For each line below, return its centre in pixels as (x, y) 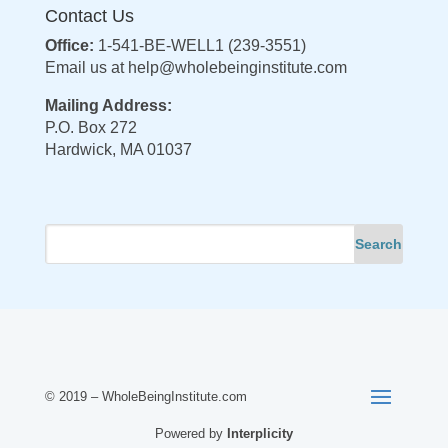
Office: (69, 46)
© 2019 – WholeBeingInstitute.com (145, 396)
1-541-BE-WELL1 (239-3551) (199, 46)
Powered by (190, 433)
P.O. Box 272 (90, 128)
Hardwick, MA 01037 (118, 150)
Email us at (86, 68)
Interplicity (259, 433)
